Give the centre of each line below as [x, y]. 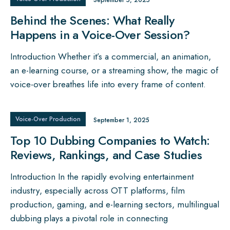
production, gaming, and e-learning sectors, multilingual [115, 205]
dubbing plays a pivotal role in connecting [89, 218]
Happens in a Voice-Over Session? [100, 35]
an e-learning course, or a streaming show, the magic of [114, 71]
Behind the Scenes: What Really [92, 21]
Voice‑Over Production [48, 119]
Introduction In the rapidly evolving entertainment [102, 177]
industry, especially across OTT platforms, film [98, 191]
